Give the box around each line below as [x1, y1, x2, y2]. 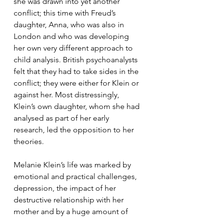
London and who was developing [14, 31, 131, 41]
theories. [14, 136, 46, 146]
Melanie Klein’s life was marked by [14, 160, 133, 169]
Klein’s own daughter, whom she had [14, 101, 142, 111]
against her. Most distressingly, [14, 90, 121, 99]
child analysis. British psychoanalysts [14, 54, 140, 64]
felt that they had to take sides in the [14, 66, 141, 76]
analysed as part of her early [14, 113, 111, 123]
